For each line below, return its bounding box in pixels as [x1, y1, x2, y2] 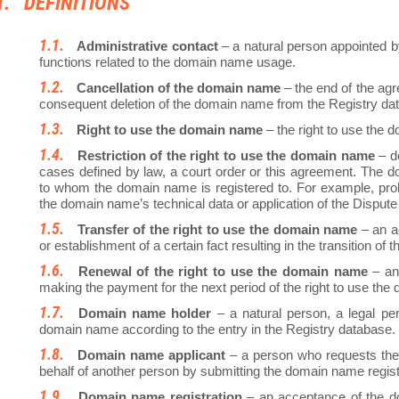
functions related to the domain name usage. [39, 54, 296, 70]
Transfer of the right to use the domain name [77, 222, 358, 238]
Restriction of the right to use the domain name [77, 148, 375, 164]
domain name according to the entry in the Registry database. [39, 322, 395, 338]
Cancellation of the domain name [77, 80, 281, 96]
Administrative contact [77, 38, 218, 54]
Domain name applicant [77, 347, 225, 363]
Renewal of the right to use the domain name [77, 264, 368, 280]
